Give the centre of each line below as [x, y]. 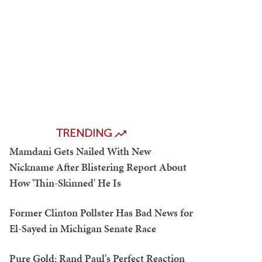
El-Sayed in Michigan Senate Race [83, 229]
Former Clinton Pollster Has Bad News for [101, 213]
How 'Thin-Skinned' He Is [65, 183]
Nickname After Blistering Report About [98, 167]
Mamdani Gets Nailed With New [80, 151]
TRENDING [85, 133]
